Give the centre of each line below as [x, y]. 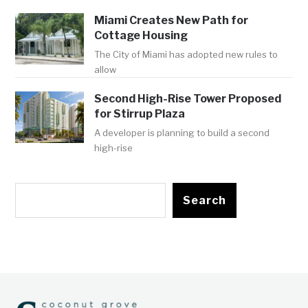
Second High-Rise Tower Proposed [188, 99]
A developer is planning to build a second [182, 133]
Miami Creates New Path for [172, 21]
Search [205, 201]
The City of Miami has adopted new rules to [186, 55]
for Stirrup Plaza [140, 114]
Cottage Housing [141, 36]
